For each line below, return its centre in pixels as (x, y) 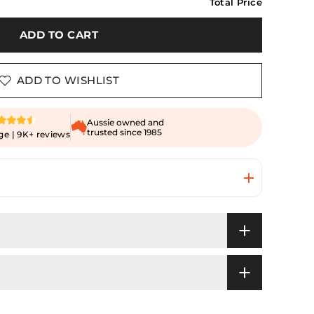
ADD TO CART (59, 35)
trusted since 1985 (125, 132)
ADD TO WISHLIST (68, 80)
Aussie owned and (126, 122)
